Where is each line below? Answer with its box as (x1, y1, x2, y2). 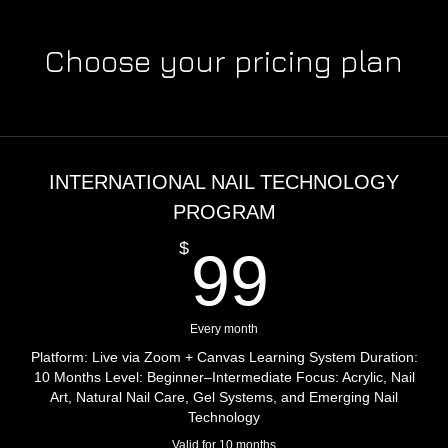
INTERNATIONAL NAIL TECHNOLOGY (49, 171, 399, 193)
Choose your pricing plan (45, 43, 403, 79)
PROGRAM (172, 201, 276, 223)
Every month (190, 322, 258, 336)
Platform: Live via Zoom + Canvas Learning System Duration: (30, 349, 418, 365)
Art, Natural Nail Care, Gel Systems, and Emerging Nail (50, 389, 398, 405)
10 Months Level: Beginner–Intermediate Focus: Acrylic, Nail (33, 369, 415, 385)
